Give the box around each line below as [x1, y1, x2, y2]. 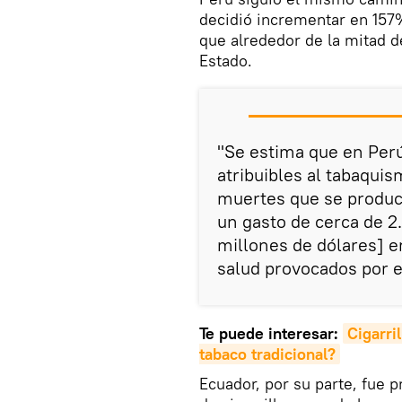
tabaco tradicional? [199, 344, 336, 365]
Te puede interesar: [199, 323, 343, 345]
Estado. [199, 50, 252, 72]
